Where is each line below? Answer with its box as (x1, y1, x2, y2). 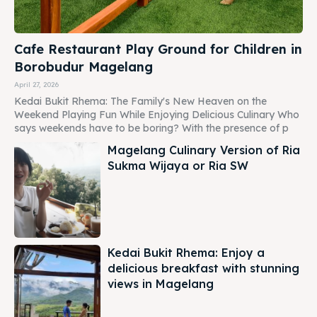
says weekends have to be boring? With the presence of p (14, 121, 289, 134)
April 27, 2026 (14, 79, 59, 89)
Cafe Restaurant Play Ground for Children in (14, 40, 302, 57)
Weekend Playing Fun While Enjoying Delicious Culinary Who (14, 108, 299, 121)
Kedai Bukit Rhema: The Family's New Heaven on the (14, 94, 267, 108)
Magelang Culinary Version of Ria (108, 142, 301, 157)
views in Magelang (108, 276, 214, 291)
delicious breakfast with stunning (108, 260, 300, 275)
